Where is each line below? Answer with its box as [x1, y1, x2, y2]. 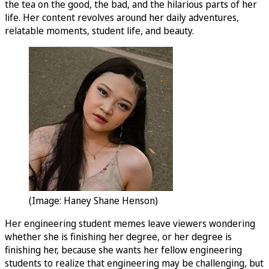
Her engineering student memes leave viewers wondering [5, 217, 255, 231]
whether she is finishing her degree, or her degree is [5, 230, 232, 244]
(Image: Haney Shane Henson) [29, 194, 158, 208]
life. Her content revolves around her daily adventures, [5, 11, 239, 25]
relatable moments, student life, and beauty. [5, 24, 194, 38]
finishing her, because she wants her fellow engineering [5, 243, 242, 257]
